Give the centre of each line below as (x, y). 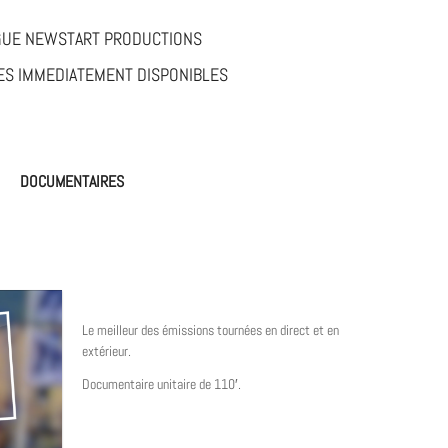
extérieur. (106, 351)
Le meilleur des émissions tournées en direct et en (210, 330)
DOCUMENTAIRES (72, 182)
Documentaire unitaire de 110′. (161, 384)
